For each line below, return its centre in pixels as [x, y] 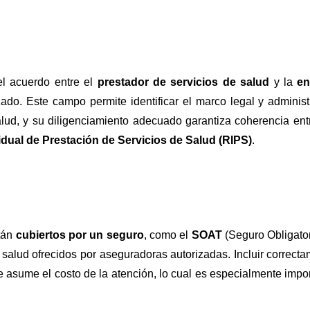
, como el [167, 235]
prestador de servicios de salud [183, 82]
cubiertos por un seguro [80, 235]
